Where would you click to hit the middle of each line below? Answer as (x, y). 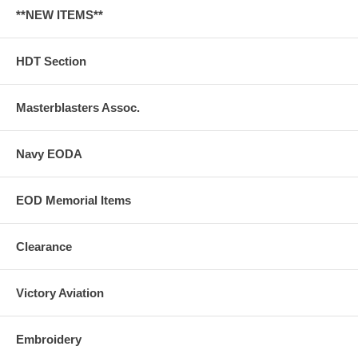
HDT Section (51, 61)
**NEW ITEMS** (60, 14)
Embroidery (49, 339)
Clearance (44, 246)
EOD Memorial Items (74, 200)
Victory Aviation (60, 292)
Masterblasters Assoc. (78, 107)
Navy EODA (49, 153)
